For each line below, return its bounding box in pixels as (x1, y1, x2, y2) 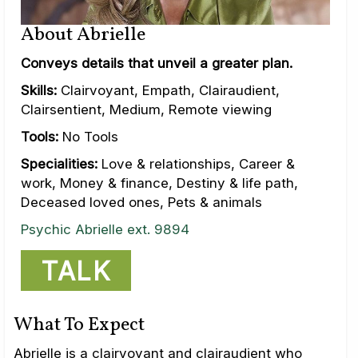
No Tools (58, 129, 118, 145)
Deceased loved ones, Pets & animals (21, 194, 262, 211)
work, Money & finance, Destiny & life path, (21, 175, 298, 192)
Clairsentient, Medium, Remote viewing (21, 101, 272, 118)
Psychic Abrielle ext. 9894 (21, 221, 189, 238)
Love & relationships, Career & (97, 156, 295, 173)
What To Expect (14, 312, 145, 340)
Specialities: (21, 156, 97, 173)
